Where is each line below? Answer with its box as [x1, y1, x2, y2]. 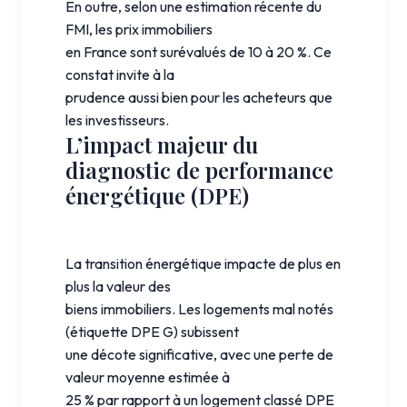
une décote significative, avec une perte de [65, 344, 333, 363]
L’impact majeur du [65, 129, 258, 159]
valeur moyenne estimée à [65, 367, 230, 386]
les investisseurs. [65, 110, 169, 129]
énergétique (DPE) [65, 180, 249, 210]
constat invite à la [65, 65, 174, 84]
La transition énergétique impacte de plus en [65, 253, 341, 273]
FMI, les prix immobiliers [65, 19, 213, 38]
